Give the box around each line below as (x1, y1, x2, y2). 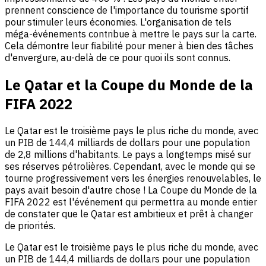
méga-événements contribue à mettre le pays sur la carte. (5, 27, 256, 40)
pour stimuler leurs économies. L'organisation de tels (5, 15, 232, 28)
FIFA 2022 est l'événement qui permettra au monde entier (5, 196, 257, 208)
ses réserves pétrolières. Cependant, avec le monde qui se (5, 160, 255, 173)
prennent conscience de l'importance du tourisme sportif (5, 4, 249, 16)
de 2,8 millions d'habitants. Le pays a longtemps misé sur (5, 148, 251, 161)
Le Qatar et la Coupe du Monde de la (5, 75, 253, 94)
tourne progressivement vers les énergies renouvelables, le (5, 172, 261, 185)
